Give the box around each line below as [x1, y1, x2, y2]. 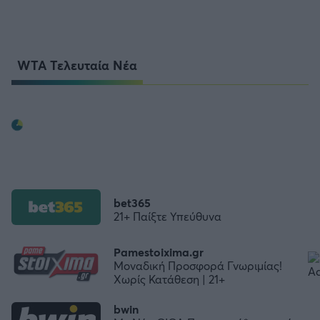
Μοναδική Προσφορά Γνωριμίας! [114, 258, 282, 274]
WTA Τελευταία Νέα [17, 56, 137, 74]
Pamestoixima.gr [114, 244, 204, 260]
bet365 [114, 194, 151, 210]
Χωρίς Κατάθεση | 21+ [114, 271, 225, 287]
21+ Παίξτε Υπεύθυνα [114, 208, 221, 224]
